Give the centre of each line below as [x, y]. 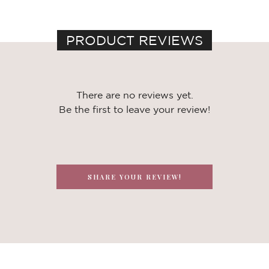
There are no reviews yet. [134, 95]
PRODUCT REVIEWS [134, 40]
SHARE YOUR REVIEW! [134, 177]
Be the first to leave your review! [134, 109]
